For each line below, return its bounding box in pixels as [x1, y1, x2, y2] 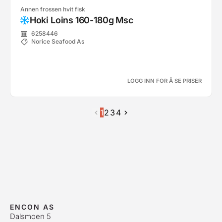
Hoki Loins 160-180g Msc [29, 15, 133, 25]
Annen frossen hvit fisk [20, 5, 85, 13]
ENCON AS [10, 203, 55, 211]
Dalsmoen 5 [10, 212, 51, 221]
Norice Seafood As [31, 38, 84, 46]
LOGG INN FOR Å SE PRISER [127, 77, 202, 84]
